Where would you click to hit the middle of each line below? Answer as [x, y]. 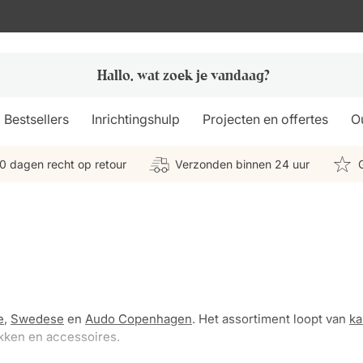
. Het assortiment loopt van [271, 319]
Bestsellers [37, 119]
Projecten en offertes [266, 119]
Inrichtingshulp [136, 119]
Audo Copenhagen [139, 319]
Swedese [37, 319]
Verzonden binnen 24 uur [242, 164]
